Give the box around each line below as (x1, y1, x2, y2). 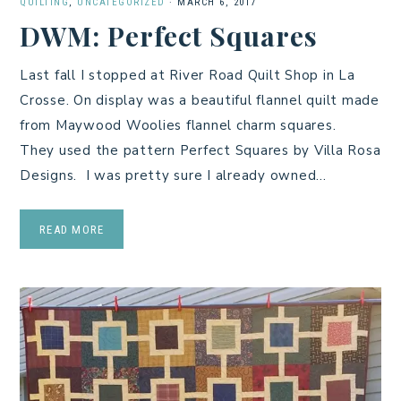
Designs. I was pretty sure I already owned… (20, 166, 327, 185)
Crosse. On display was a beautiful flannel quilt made (20, 91, 380, 110)
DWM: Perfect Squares (20, 18, 318, 55)
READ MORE (39, 223, 105, 237)
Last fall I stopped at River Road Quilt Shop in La (20, 66, 355, 85)
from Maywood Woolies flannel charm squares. (20, 116, 345, 135)
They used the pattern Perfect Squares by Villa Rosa (20, 141, 381, 160)
